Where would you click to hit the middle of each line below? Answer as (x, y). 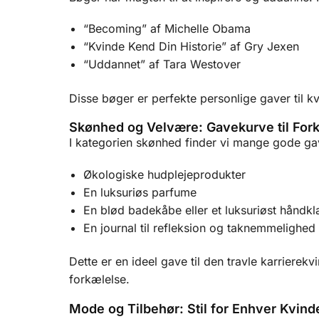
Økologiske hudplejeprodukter (164, 174)
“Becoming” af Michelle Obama (167, 29)
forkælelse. (99, 279)
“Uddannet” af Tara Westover (162, 64)
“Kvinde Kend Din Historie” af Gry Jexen (191, 47)
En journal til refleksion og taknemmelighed (199, 228)
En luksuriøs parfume (140, 192)
